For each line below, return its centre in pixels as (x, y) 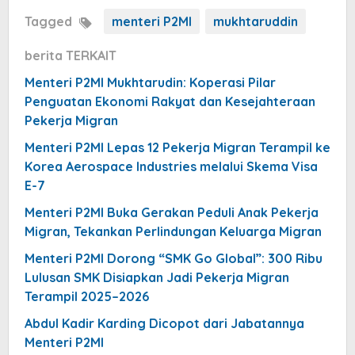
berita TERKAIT (71, 55)
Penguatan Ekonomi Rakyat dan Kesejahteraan (170, 101)
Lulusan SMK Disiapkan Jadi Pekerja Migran (157, 277)
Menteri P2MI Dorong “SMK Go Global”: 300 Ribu (174, 258)
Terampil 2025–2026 (87, 296)
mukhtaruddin (256, 21)
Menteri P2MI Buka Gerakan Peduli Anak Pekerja (172, 212)
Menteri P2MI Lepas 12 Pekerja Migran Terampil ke (177, 147)
